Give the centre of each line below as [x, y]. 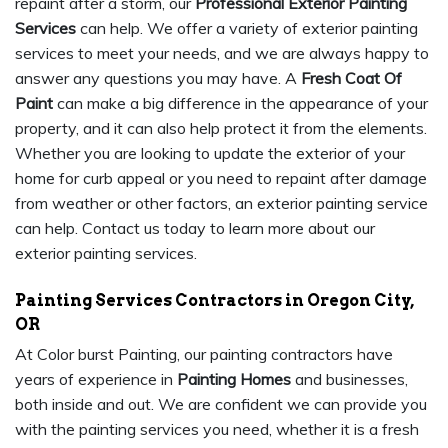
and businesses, [349, 379]
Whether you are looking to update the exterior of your [210, 153]
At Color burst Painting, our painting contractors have [204, 354]
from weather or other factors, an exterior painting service [221, 203]
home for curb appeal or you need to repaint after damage [221, 178]
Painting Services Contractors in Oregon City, [214, 301]
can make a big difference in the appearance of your [240, 103]
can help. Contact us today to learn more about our [195, 228]
